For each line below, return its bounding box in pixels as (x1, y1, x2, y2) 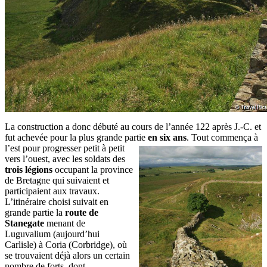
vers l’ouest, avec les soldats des (5, 154, 125, 164)
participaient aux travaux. (5, 186, 100, 196)
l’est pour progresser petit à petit (5, 143, 125, 153)
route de (65, 207, 98, 218)
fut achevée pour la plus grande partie (5, 132, 148, 142)
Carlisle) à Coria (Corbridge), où (5, 240, 127, 250)
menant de (44, 218, 85, 228)
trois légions (5, 164, 52, 175)
